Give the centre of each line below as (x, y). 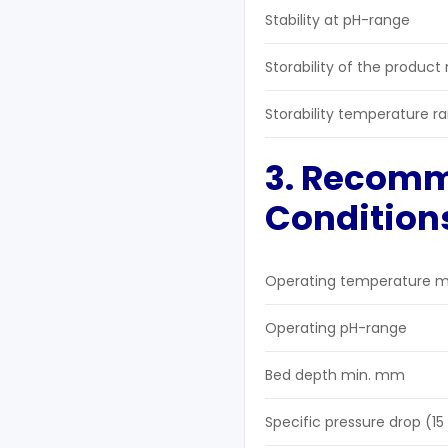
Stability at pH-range (337, 20)
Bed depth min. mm (335, 375)
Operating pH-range (336, 328)
